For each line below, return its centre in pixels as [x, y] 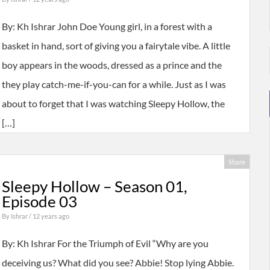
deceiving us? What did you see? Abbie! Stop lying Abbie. [118, 263]
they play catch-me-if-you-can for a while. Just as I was [114, 84]
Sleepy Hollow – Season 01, [94, 187]
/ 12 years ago [49, 216]
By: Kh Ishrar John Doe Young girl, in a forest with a [107, 27]
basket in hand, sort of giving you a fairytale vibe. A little [116, 46]
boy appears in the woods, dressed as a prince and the [111, 65]
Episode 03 [39, 202]
